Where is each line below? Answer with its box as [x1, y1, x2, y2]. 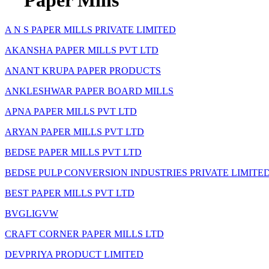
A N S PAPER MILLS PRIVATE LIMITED [5, 24, 176, 35]
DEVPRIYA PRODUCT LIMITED [5, 249, 144, 259]
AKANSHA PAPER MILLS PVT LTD [5, 44, 159, 55]
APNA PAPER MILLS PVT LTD [5, 106, 137, 116]
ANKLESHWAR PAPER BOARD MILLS [5, 85, 174, 96]
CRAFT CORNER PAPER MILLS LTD [5, 228, 164, 239]
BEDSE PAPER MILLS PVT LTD [5, 147, 142, 157]
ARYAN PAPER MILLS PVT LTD [5, 126, 144, 137]
